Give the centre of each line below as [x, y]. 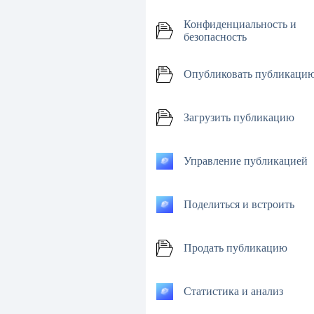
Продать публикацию [235, 248]
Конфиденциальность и [240, 25]
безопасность [215, 37]
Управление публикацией [246, 162]
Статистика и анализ [233, 292]
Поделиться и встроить [239, 205]
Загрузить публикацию [239, 118]
